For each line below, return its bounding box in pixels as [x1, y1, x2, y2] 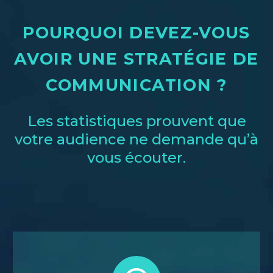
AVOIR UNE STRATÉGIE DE [14, 48, 259, 69]
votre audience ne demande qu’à [15, 130, 258, 148]
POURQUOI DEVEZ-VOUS [23, 22, 250, 43]
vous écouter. [87, 148, 186, 166]
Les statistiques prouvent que [27, 112, 246, 130]
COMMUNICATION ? [46, 74, 227, 95]
